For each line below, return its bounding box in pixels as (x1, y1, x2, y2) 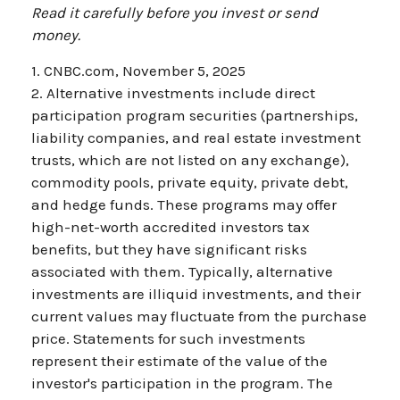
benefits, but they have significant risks (31, 239, 307, 258)
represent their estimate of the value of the (31, 351, 328, 370)
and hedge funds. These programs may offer (31, 195, 337, 213)
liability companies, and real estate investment (31, 128, 361, 146)
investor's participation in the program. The (31, 373, 333, 392)
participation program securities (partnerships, (31, 105, 358, 124)
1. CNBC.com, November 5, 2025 (31, 61, 246, 79)
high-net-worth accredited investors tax (31, 217, 310, 236)
